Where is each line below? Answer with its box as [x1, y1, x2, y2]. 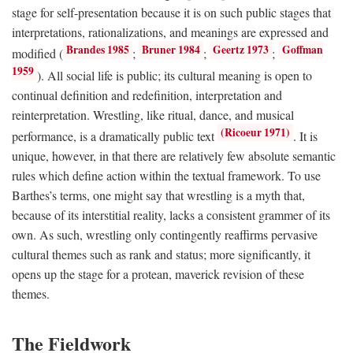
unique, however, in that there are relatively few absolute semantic [12, 147, 336, 165]
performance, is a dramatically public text [12, 128, 217, 145]
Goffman [281, 42, 323, 58]
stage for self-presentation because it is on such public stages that [12, 4, 331, 21]
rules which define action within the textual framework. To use [12, 167, 321, 184]
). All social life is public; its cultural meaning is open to [37, 67, 313, 84]
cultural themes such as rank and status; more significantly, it [12, 246, 310, 263]
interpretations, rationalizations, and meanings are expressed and [12, 24, 329, 41]
